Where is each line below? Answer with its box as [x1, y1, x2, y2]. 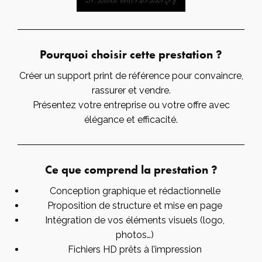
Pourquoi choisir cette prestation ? [40, 47, 222, 61]
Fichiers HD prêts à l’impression [68, 243, 202, 255]
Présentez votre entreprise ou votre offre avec [32, 99, 230, 111]
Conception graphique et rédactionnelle [49, 185, 220, 196]
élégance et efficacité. [84, 113, 178, 125]
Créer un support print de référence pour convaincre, [19, 70, 243, 81]
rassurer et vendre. [91, 84, 171, 96]
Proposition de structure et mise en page [47, 199, 222, 211]
